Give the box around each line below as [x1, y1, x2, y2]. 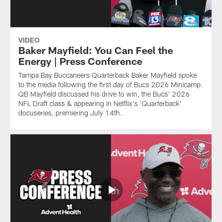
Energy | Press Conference [18, 55, 142, 67]
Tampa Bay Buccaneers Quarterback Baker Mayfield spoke [18, 70, 197, 79]
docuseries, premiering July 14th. [18, 108, 122, 117]
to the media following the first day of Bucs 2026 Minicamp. [18, 80, 203, 89]
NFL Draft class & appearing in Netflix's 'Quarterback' [18, 99, 181, 108]
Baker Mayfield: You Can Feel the [18, 44, 173, 56]
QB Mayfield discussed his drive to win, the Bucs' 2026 [18, 89, 190, 98]
